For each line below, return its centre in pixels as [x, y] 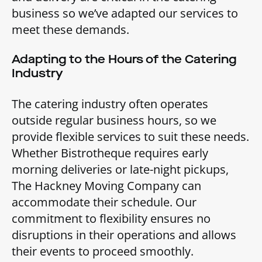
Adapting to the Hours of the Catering [124, 59]
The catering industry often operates [110, 104]
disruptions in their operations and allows [124, 235]
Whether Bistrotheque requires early [110, 153]
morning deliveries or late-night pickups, [120, 169]
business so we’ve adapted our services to [125, 13]
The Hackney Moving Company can [106, 185]
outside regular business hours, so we [114, 120]
